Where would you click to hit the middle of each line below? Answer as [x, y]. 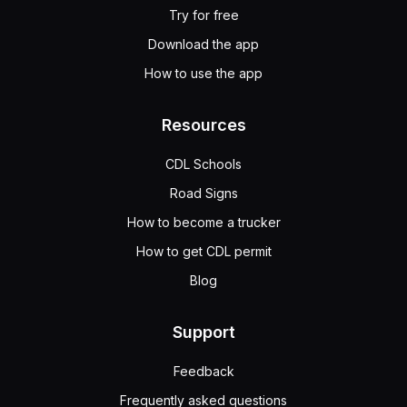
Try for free [203, 15]
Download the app [203, 44]
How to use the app [203, 73]
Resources [203, 125]
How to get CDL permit [203, 251]
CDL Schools [203, 164]
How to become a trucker [203, 222]
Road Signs [203, 193]
